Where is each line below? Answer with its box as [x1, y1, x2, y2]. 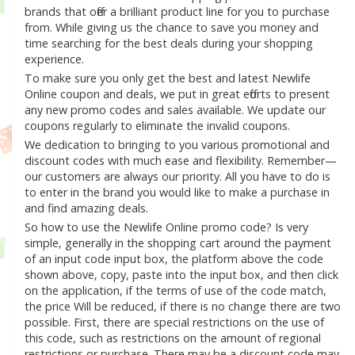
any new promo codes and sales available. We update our [25, 102, 326, 118]
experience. [25, 52, 84, 67]
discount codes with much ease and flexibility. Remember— [25, 153, 337, 169]
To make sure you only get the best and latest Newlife [25, 71, 311, 86]
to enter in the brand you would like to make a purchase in [25, 185, 330, 200]
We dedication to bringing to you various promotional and [25, 137, 330, 153]
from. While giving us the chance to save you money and [25, 20, 319, 36]
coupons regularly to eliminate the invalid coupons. [25, 118, 290, 134]
